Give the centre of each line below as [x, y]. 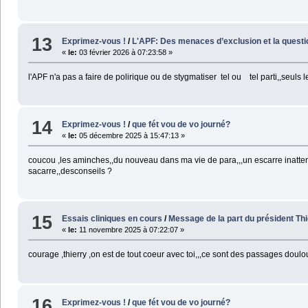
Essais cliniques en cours [112, 219]
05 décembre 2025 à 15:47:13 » [131, 135]
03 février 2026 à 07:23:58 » [125, 52]
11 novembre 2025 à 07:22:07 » [131, 230]
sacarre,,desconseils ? [70, 171]
